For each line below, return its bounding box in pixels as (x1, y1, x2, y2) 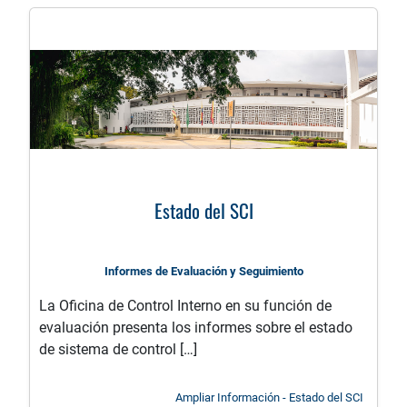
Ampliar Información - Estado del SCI (175, 391, 363, 405)
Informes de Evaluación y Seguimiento (104, 264, 303, 279)
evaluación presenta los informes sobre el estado (39, 319, 352, 337)
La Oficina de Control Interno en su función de (39, 297, 332, 315)
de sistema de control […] (39, 341, 197, 359)
